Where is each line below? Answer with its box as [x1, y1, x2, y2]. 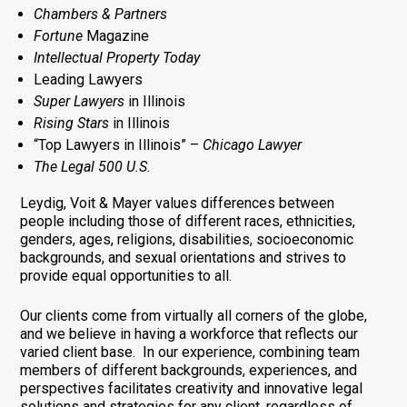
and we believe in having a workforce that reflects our [19, 324, 358, 342]
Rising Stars [33, 114, 109, 132]
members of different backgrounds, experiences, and [19, 361, 357, 379]
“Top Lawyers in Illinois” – [33, 135, 203, 154]
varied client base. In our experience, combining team [19, 342, 360, 361]
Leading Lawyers [33, 70, 143, 88]
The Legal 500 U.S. [33, 157, 151, 175]
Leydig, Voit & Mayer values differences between [19, 194, 334, 212]
